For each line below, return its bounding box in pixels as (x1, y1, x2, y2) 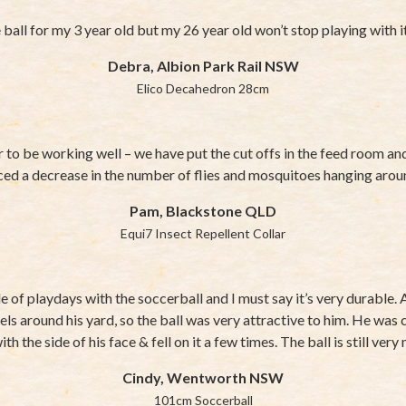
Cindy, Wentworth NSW (122, 368, 284, 386)
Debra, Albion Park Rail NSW (107, 56, 299, 74)
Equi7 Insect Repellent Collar (121, 225, 285, 241)
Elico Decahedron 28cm (137, 80, 269, 96)
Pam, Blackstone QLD (130, 201, 276, 219)
